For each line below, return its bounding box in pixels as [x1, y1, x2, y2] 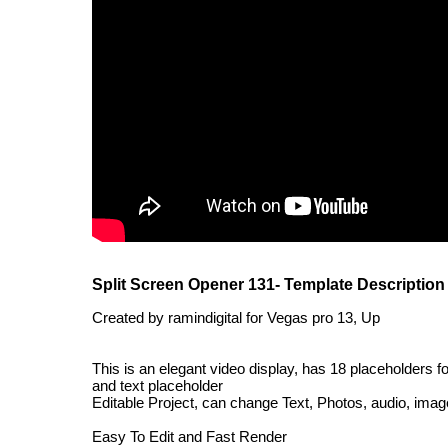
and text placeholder [92, 377, 223, 394]
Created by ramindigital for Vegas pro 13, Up [92, 309, 380, 326]
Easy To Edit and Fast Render [92, 428, 287, 445]
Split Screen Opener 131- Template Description [92, 276, 445, 293]
